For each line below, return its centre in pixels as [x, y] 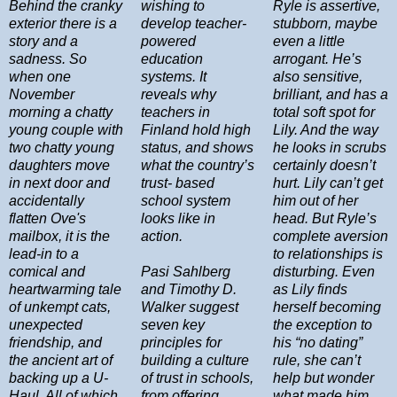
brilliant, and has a [331, 94]
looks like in [178, 218]
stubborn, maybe [325, 23]
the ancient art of [61, 360]
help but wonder [323, 378]
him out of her [315, 201]
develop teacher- [194, 23]
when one [40, 77]
